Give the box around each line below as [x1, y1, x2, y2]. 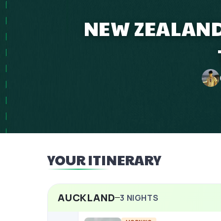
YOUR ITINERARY [47, 150, 161, 169]
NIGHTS [125, 192, 159, 203]
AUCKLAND [58, 190, 115, 204]
